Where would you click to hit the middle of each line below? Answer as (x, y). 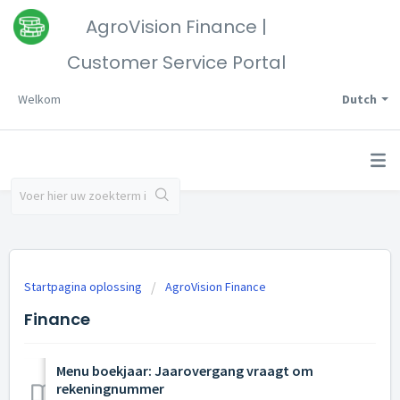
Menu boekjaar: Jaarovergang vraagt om (185, 371)
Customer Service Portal (176, 62)
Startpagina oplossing (84, 287)
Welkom (39, 99)
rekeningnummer (110, 389)
